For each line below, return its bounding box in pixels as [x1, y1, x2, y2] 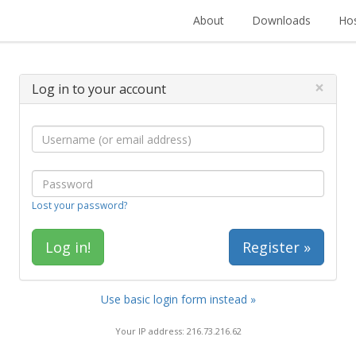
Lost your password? [32, 199, 127, 211]
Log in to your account [32, 80, 166, 98]
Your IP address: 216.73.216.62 [114, 324, 242, 337]
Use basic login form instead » [100, 292, 256, 307]
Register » [242, 238, 311, 257]
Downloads [252, 13, 311, 28]
